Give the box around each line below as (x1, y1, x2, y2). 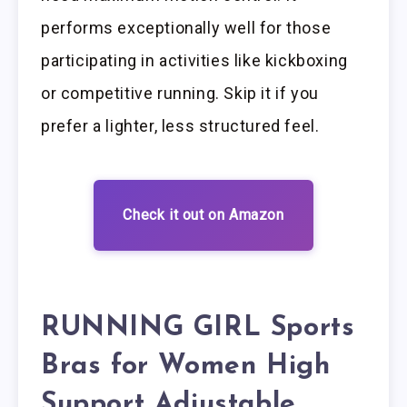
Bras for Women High (41, 352, 331, 382)
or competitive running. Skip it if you (41, 84, 319, 104)
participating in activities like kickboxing (41, 51, 348, 71)
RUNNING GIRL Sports (41, 314, 355, 343)
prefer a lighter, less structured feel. (41, 116, 320, 136)
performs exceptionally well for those (41, 18, 332, 38)
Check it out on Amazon (123, 205, 284, 223)
